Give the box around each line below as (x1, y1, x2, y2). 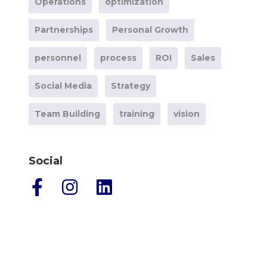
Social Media (34, 80, 92, 91)
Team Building (34, 108, 100, 119)
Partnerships (34, 24, 93, 35)
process (100, 52, 136, 63)
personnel (34, 52, 81, 63)
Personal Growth (111, 24, 188, 35)
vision (173, 108, 200, 119)
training (119, 108, 154, 119)
